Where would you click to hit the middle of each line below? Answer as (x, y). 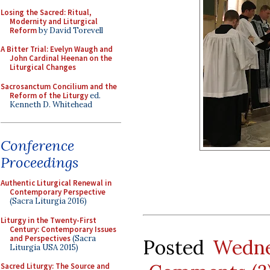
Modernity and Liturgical (54, 21)
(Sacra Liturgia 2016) (48, 201)
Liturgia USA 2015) (44, 247)
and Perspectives (40, 238)
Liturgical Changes (43, 67)
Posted (178, 247)
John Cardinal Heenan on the (61, 58)
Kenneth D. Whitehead (51, 104)
